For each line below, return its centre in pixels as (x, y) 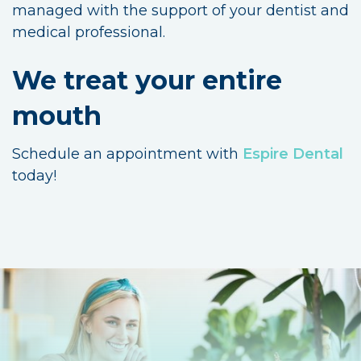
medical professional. (89, 32)
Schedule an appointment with (127, 154)
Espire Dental (293, 154)
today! (34, 175)
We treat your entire (147, 80)
